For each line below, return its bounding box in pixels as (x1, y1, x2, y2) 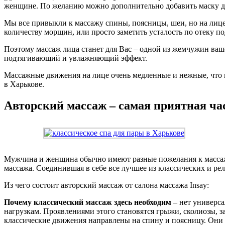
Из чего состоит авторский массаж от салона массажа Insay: (4, 180, 209, 189)
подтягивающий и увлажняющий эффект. (4, 53, 147, 62)
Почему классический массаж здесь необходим (4, 197, 171, 206)
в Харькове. (4, 79, 44, 88)
